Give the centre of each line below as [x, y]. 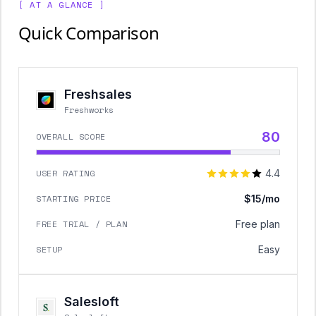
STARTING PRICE [74, 199]
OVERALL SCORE [71, 136]
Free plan [258, 224]
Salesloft [92, 302]
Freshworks [89, 110]
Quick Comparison [89, 33]
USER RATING [66, 173]
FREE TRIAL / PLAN [82, 224]
